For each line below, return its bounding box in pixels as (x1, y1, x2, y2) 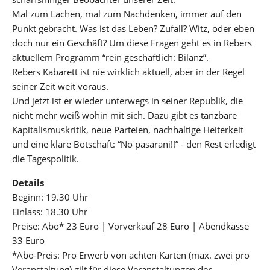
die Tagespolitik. (12, 152, 79, 165)
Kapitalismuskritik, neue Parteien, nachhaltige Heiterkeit (12, 124, 243, 136)
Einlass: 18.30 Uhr (12, 206, 87, 218)
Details (12, 177, 44, 189)
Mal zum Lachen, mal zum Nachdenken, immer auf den (12, 8, 242, 20)
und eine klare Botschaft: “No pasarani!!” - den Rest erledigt (12, 138, 256, 150)
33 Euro (12, 234, 45, 246)
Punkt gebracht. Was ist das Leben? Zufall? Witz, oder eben (12, 22, 254, 34)
